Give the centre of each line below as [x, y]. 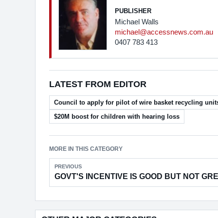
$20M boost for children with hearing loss [117, 117]
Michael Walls [137, 22]
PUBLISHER [133, 11]
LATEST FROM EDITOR [98, 84]
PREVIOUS [68, 166]
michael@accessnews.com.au [164, 32]
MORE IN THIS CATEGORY [86, 149]
